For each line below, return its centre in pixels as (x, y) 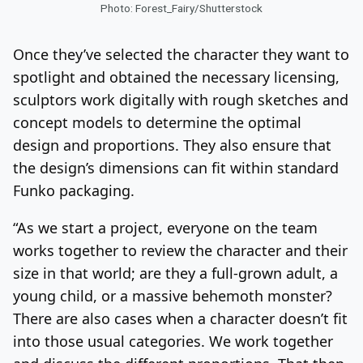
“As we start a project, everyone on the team (165, 227)
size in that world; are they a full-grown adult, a (175, 273)
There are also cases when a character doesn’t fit (180, 318)
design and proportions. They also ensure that (172, 145)
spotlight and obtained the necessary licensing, (176, 77)
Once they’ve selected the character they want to (181, 54)
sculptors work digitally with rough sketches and (181, 99)
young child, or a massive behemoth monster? (173, 295)
